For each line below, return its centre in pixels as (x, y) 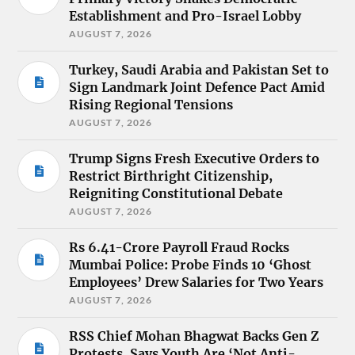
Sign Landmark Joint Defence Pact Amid (197, 88)
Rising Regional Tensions (151, 105)
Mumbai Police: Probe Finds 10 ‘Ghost (191, 265)
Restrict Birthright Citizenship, (171, 176)
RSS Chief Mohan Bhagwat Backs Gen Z (194, 336)
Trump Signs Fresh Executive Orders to (195, 159)
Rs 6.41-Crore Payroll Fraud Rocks (179, 248)
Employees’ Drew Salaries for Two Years (197, 282)
